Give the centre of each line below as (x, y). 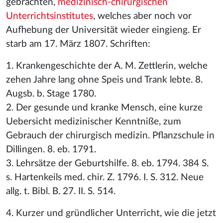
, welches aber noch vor (142, 16)
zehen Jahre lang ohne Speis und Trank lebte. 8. (104, 80)
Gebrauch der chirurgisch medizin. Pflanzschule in (110, 136)
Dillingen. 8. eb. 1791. (51, 150)
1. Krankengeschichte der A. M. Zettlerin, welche (107, 66)
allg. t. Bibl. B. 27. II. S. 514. (61, 191)
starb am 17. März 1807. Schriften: (78, 44)
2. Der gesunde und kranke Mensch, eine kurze (104, 108)
